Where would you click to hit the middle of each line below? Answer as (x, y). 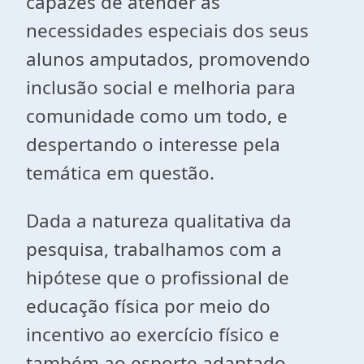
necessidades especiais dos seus (167, 30)
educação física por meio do (148, 306)
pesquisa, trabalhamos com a (154, 249)
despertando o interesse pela (153, 144)
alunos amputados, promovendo (168, 59)
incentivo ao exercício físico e (153, 334)
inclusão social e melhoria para (161, 87)
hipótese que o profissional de (158, 277)
